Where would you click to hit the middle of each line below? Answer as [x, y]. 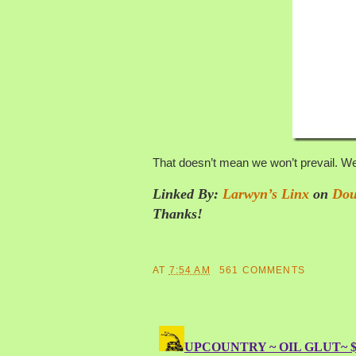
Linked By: [188, 193]
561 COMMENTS [262, 269]
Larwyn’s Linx [266, 193]
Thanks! [178, 213]
